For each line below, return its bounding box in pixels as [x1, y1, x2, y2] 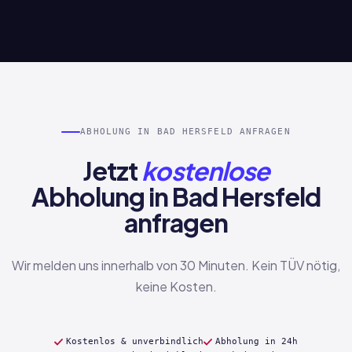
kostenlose [141, 155, 269, 186]
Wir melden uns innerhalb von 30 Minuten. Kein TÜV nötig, [12, 257, 340, 273]
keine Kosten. [135, 278, 217, 295]
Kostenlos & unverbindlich [66, 336, 203, 346]
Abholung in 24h [215, 336, 298, 346]
